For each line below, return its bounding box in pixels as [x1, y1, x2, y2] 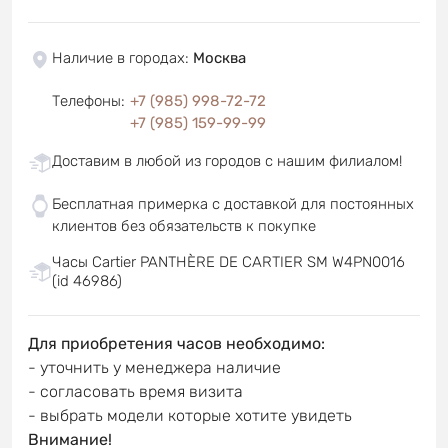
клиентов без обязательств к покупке [52, 216, 316, 235]
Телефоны [52, 91, 121, 110]
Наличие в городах [52, 48, 185, 67]
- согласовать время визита [28, 381, 243, 401]
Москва [193, 48, 246, 67]
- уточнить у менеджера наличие [28, 357, 281, 377]
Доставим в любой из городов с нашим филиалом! [52, 151, 402, 170]
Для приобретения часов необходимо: [28, 333, 325, 353]
